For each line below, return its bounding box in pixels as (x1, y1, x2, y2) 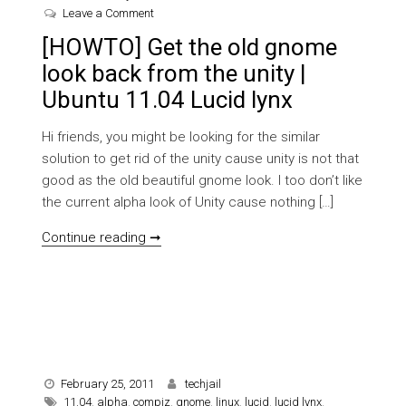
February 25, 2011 (61, 377, 155, 391)
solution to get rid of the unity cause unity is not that (42, 150, 360, 168)
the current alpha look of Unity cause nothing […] (42, 194, 334, 211)
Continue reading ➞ (42, 229, 162, 246)
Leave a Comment (63, 6, 155, 21)
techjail (185, 377, 222, 391)
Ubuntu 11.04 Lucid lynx (42, 86, 294, 114)
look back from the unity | (42, 60, 307, 88)
